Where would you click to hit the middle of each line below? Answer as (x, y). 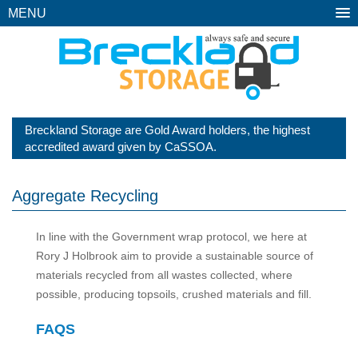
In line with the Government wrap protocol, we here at (171, 237)
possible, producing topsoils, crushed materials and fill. (174, 294)
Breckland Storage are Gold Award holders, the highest (167, 130)
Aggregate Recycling (85, 196)
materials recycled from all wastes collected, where (164, 275)
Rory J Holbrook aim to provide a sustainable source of (175, 256)
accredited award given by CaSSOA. (121, 147)
